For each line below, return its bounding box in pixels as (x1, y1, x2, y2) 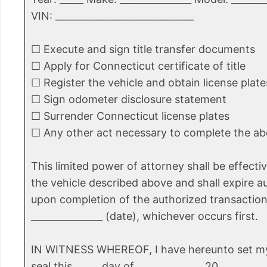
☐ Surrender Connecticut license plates (31, 110, 229, 123)
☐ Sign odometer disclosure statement (31, 93, 226, 106)
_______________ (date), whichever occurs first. (31, 210, 258, 223)
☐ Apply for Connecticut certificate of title (31, 60, 246, 73)
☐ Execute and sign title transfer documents (31, 43, 255, 56)
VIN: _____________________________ (31, 10, 194, 23)
